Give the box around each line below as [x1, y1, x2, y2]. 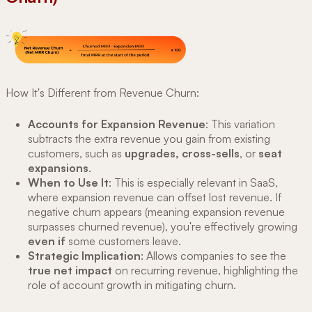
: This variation [205, 116, 275, 131]
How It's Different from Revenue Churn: [6, 85, 199, 100]
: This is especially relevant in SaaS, [109, 175, 278, 189]
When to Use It [28, 175, 109, 189]
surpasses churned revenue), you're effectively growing [28, 219, 297, 233]
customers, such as [28, 146, 125, 160]
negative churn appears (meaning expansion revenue [28, 204, 285, 219]
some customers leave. [65, 233, 181, 248]
